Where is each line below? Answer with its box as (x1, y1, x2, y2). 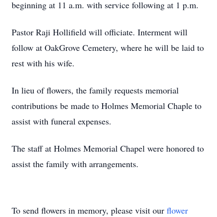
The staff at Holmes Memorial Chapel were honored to (12, 142, 204, 154)
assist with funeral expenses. (12, 115, 111, 127)
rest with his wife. (12, 57, 75, 69)
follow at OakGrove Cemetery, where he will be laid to (12, 42, 204, 53)
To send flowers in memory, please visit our (12, 204, 167, 216)
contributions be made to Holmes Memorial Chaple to (12, 100, 201, 111)
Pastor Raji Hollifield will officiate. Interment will (12, 26, 187, 38)
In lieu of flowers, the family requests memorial (12, 84, 179, 96)
